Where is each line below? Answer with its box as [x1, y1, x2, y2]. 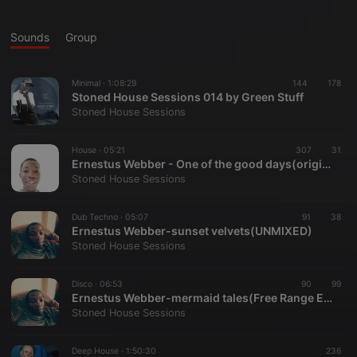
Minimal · [72, 78, 108, 88]
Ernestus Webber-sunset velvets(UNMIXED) [72, 224, 312, 237]
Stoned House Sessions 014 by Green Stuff [72, 90, 304, 104]
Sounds [10, 30, 49, 44]
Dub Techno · [72, 212, 125, 222]
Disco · [72, 279, 100, 289]
